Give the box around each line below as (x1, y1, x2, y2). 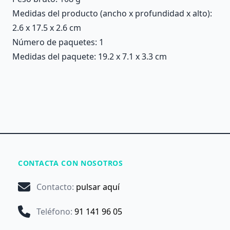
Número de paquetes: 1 (12, 36, 104, 48)
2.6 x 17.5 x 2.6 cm (12, 22, 81, 33)
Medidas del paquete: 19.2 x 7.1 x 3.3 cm (12, 51, 167, 62)
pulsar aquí (76, 181, 120, 193)
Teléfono (36, 206, 70, 217)
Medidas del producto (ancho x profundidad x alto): (12, 8, 212, 19)
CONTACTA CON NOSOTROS (18, 158, 123, 168)
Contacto (36, 181, 72, 193)
